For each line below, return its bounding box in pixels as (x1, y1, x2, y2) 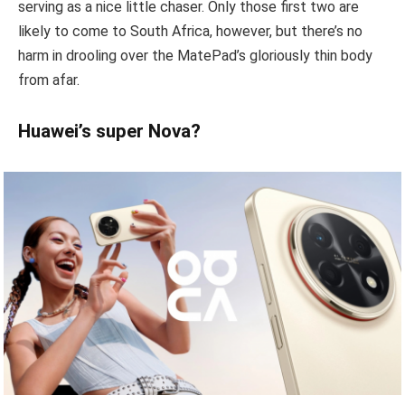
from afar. (18, 71, 80, 89)
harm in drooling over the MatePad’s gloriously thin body (18, 47, 372, 65)
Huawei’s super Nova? (18, 120, 201, 143)
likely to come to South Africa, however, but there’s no (18, 23, 363, 41)
